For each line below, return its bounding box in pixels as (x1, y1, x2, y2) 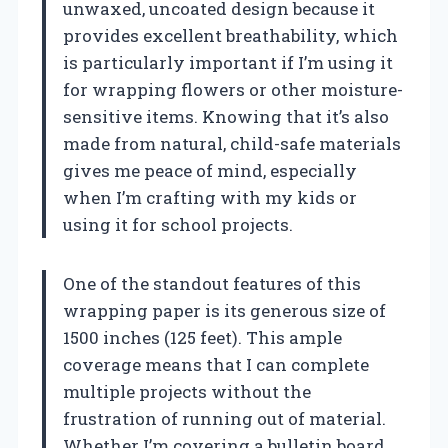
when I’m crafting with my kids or (63, 186, 357, 210)
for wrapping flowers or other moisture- (63, 78, 403, 102)
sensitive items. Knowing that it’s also (63, 105, 389, 129)
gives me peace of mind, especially (63, 159, 357, 183)
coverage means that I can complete (63, 353, 369, 377)
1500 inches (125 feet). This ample (63, 326, 342, 350)
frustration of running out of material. (63, 407, 386, 431)
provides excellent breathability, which (63, 24, 398, 48)
